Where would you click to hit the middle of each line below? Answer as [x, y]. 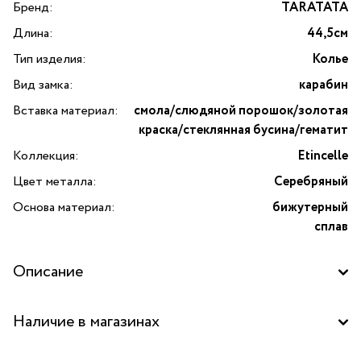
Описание [48, 272]
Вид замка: [43, 85]
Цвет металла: [55, 182]
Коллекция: [46, 156]
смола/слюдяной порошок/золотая [241, 111]
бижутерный [310, 208]
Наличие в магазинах [86, 322]
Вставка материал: [66, 111]
